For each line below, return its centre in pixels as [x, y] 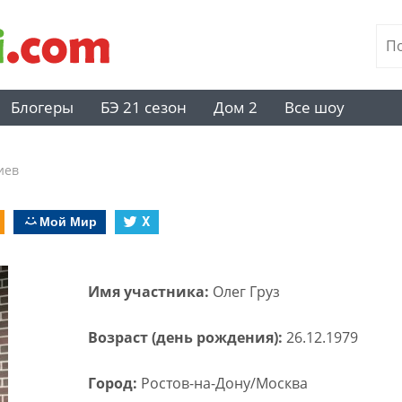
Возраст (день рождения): [187, 337]
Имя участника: [150, 292]
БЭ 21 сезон [144, 107]
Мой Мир [68, 221]
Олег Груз [246, 292]
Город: [114, 383]
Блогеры [42, 107]
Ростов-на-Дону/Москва [224, 383]
